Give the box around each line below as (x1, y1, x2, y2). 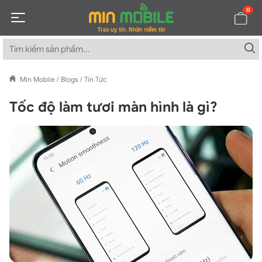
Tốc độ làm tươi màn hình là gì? (9, 98, 218, 116)
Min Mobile (20, 75, 55, 84)
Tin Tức (84, 75, 107, 84)
